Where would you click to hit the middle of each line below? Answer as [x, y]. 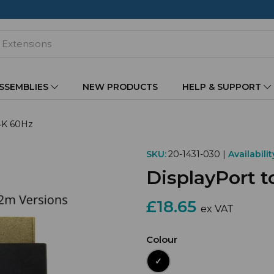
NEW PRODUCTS [120, 87]
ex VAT [217, 209]
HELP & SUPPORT [223, 87]
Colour [162, 239]
